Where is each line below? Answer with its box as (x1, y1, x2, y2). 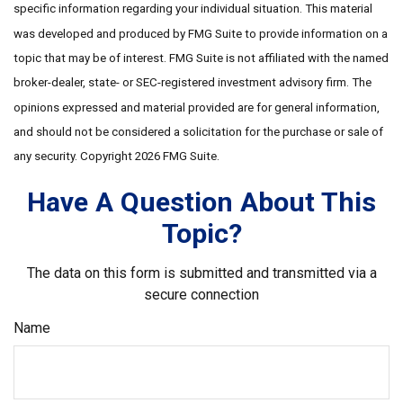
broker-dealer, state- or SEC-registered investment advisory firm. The (13, 76, 372, 90)
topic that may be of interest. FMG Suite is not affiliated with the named (13, 50, 389, 65)
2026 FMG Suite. (135, 149, 219, 164)
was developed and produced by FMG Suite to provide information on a (13, 26, 388, 40)
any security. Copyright (13, 149, 135, 164)
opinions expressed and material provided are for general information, (13, 100, 380, 114)
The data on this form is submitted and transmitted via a (26, 264, 377, 282)
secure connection (144, 285, 259, 303)
